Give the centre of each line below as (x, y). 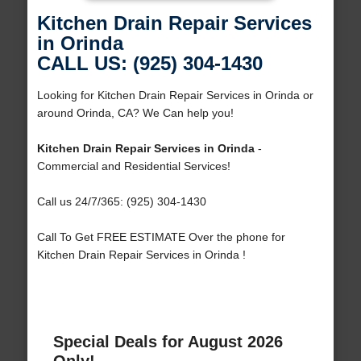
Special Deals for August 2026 (168, 342)
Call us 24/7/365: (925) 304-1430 (121, 202)
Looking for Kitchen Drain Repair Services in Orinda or (175, 95)
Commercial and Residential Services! (133, 166)
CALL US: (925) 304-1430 (149, 64)
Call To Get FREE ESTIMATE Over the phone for (161, 237)
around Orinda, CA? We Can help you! (135, 113)
